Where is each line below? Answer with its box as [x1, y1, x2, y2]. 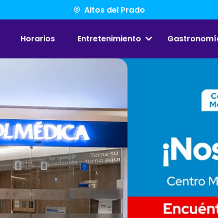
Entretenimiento [77, 33, 141, 44]
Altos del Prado [84, 4, 145, 16]
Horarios [20, 33, 55, 44]
